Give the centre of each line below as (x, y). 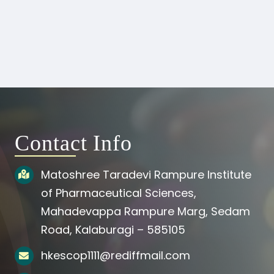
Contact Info (73, 143)
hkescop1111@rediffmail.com (116, 256)
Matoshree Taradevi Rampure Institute (146, 174)
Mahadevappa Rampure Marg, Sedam (146, 211)
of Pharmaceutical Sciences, (119, 193)
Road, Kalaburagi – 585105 (113, 229)
